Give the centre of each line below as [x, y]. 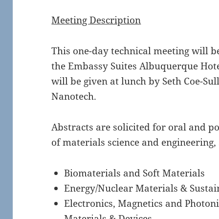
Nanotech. [74, 97]
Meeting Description [96, 20]
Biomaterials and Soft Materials [134, 173]
